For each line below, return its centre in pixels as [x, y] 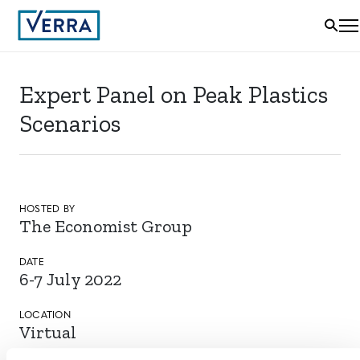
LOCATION [45, 316]
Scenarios [70, 124]
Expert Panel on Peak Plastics [174, 95]
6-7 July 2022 [70, 279]
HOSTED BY [47, 210]
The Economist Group [106, 226]
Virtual [48, 332]
